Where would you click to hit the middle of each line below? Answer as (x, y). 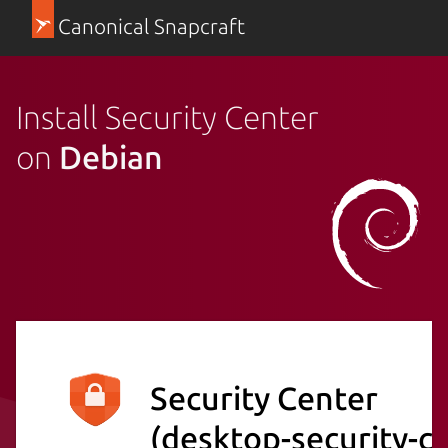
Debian (111, 156)
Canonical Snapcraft (151, 26)
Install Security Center (167, 116)
